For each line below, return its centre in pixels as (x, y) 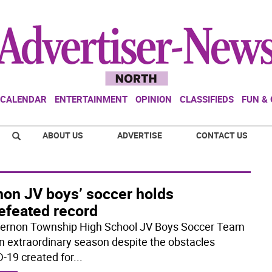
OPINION (154, 99)
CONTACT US (222, 135)
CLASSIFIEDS (207, 99)
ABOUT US (63, 135)
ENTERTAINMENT (91, 99)
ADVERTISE (140, 135)
